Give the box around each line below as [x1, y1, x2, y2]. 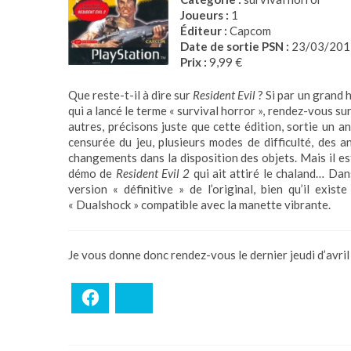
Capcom [227, 23, 271, 38]
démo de [68, 166, 116, 180]
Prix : [180, 54, 207, 69]
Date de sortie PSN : [180, 38, 289, 53]
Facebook [101, 291, 148, 305]
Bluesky [145, 291, 183, 305]
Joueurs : [180, 7, 229, 22]
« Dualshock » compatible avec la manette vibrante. [68, 197, 331, 212]
